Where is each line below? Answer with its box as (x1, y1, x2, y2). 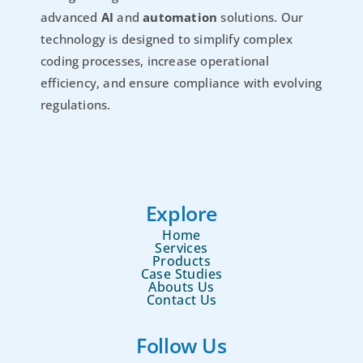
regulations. (41, 96, 111, 113)
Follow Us (136, 331, 227, 359)
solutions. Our (217, 9, 304, 26)
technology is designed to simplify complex (41, 31, 293, 48)
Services (155, 238, 208, 257)
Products (152, 251, 211, 270)
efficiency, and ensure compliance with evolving (41, 75, 322, 92)
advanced (41, 9, 101, 26)
